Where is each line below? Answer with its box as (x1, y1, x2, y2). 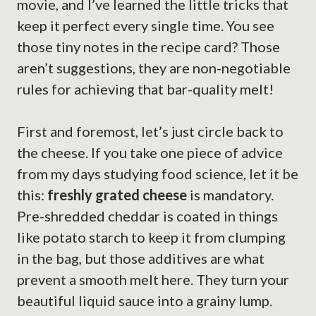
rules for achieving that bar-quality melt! (17, 80, 274, 98)
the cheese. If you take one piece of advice (17, 144, 283, 162)
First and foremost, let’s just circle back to (17, 123, 284, 140)
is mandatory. (187, 186, 274, 204)
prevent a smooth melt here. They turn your (17, 271, 289, 288)
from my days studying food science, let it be (17, 165, 298, 183)
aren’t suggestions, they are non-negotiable (17, 59, 291, 77)
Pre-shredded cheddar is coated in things (17, 207, 278, 225)
